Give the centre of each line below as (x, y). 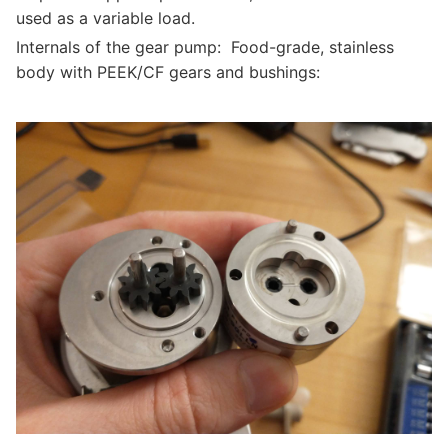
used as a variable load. (105, 18)
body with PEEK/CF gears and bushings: (168, 72)
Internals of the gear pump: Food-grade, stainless (205, 47)
